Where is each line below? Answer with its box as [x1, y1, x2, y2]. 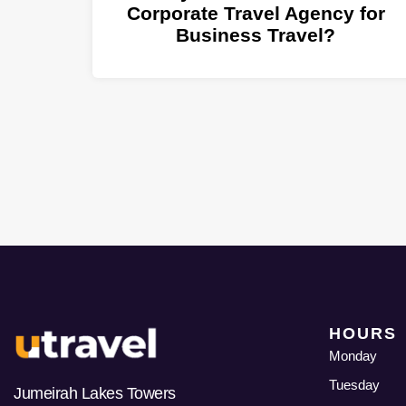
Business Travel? [176, 24, 335, 46]
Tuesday [328, 376, 380, 392]
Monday [328, 347, 377, 363]
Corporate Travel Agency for [126, 3, 385, 24]
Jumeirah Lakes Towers [14, 384, 176, 403]
